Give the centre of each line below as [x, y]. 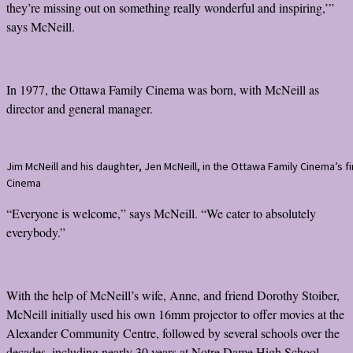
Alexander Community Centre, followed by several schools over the [173, 333]
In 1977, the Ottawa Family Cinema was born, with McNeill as [163, 89]
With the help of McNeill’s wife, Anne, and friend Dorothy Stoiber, [173, 295]
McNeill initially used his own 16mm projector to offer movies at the [175, 314]
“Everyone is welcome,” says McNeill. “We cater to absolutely [161, 213]
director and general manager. [80, 108]
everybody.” [36, 232]
